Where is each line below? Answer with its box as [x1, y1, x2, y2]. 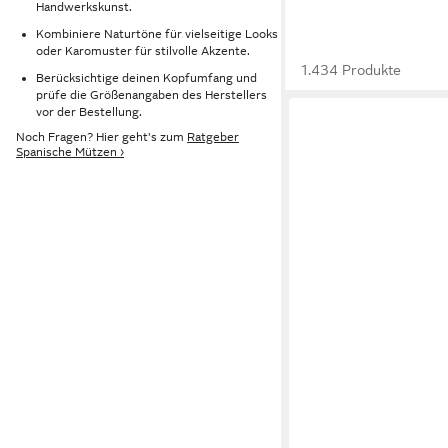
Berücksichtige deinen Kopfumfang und [36, 70, 257, 85]
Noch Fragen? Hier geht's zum [16, 130, 187, 145]
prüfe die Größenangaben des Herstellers [36, 87, 267, 102]
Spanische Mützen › [16, 145, 124, 160]
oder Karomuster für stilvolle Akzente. [36, 43, 250, 58]
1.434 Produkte [301, 62, 402, 78]
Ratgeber [187, 130, 239, 145]
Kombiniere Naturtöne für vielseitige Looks [36, 26, 278, 41]
